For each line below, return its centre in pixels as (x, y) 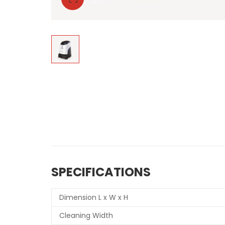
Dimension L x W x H (94, 198)
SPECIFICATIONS (101, 172)
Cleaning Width (86, 216)
